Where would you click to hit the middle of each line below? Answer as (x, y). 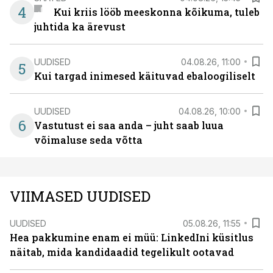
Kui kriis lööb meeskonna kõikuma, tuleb (156, 12)
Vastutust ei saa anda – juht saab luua (129, 125)
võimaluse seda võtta (88, 140)
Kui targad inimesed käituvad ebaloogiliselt (145, 76)
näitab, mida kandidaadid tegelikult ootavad (122, 252)
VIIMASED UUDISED (80, 196)
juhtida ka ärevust (80, 27)
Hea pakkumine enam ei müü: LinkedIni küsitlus (132, 237)
